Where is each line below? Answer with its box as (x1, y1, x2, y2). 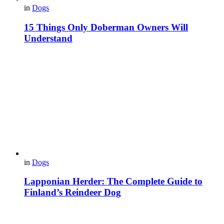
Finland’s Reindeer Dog (24, 187, 121, 198)
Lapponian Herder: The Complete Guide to (24, 176, 202, 187)
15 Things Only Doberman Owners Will (24, 21, 188, 32)
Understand (24, 32, 72, 43)
